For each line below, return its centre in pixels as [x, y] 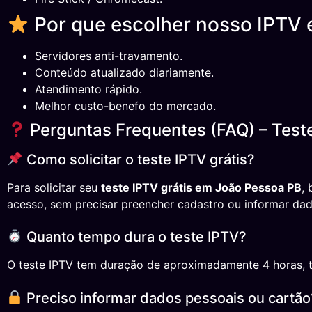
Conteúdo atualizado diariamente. [124, 72]
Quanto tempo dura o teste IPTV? [134, 237]
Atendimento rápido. [88, 89]
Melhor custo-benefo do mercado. [125, 106]
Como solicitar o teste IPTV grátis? [139, 159]
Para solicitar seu [54, 187]
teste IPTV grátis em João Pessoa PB [201, 187]
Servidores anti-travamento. [109, 55]
